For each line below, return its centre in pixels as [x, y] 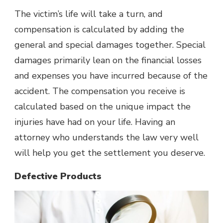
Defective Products [58, 176]
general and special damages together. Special [110, 45]
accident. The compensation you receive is [100, 91]
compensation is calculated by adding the [99, 30]
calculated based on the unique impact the [103, 107]
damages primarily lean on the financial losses [108, 60]
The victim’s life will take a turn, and [89, 14]
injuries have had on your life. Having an [95, 122]
